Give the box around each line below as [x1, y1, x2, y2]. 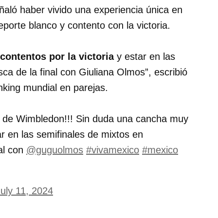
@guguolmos [26, 145, 83, 156]
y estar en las [114, 51, 175, 62]
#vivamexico [86, 145, 139, 156]
